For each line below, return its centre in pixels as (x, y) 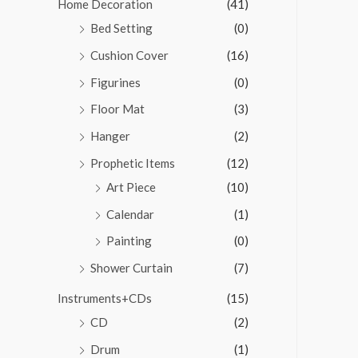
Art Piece (131, 187)
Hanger (110, 136)
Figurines (115, 82)
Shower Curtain (131, 268)
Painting (129, 241)
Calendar (130, 214)
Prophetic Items (133, 163)
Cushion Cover (129, 55)
